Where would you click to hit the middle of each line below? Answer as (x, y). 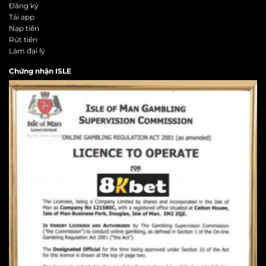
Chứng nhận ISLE (40, 71)
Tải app (22, 17)
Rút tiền (23, 39)
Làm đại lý (27, 50)
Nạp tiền (24, 28)
